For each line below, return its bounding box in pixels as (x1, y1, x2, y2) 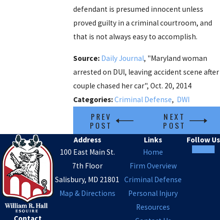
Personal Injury (128, 188, 178, 198)
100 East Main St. (59, 147, 115, 157)
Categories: (73, 94, 115, 104)
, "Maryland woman (144, 53, 208, 63)
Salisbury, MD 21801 (55, 174, 119, 184)
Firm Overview (129, 161, 177, 170)
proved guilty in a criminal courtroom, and (73, 18, 213, 28)
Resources (136, 202, 170, 212)
